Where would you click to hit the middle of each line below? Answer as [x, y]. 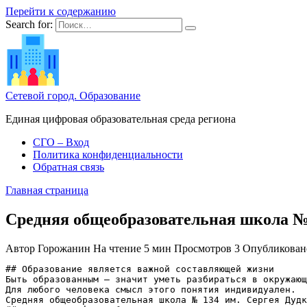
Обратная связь [69, 167]
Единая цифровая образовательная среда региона [121, 119]
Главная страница [47, 190]
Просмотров [203, 248]
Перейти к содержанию [61, 11]
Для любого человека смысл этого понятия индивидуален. [151, 289]
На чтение [117, 248]
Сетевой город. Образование [73, 96]
